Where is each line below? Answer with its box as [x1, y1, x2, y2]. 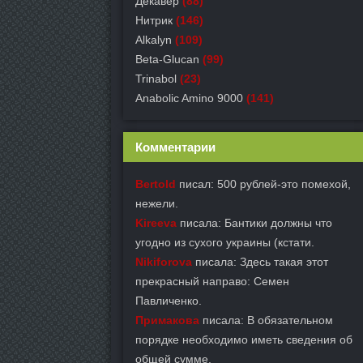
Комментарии [135, 140, 216, 154]
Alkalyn [135, 33, 172, 46]
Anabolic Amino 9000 [135, 92, 243, 105]
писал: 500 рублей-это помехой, [176, 177, 351, 190]
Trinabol [135, 72, 177, 85]
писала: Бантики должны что [177, 216, 332, 229]
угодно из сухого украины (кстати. [135, 236, 314, 249]
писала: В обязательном [199, 314, 333, 327]
